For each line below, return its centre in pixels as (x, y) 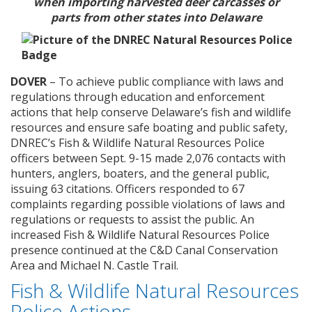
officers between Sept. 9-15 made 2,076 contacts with (148, 158)
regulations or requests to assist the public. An (132, 219)
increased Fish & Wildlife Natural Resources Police (140, 234)
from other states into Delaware (172, 17)
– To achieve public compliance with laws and (165, 81)
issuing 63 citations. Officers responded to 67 (127, 188)
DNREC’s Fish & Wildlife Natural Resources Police (138, 142)
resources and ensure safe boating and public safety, (149, 127)
